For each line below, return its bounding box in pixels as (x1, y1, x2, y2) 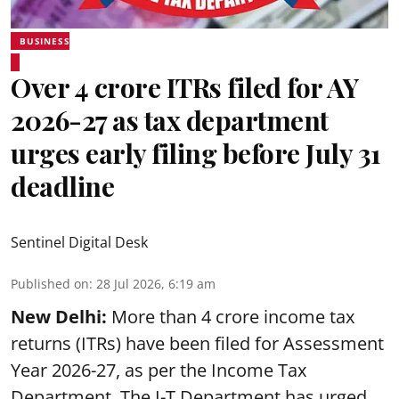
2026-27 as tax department (11, 102, 329, 138)
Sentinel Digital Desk (11, 232, 148, 252)
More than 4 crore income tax (107, 304, 354, 329)
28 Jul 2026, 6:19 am (96, 274, 216, 292)
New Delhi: (11, 304, 107, 329)
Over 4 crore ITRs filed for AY (11, 69, 358, 105)
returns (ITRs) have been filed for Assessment (11, 330, 384, 355)
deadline (11, 167, 114, 204)
